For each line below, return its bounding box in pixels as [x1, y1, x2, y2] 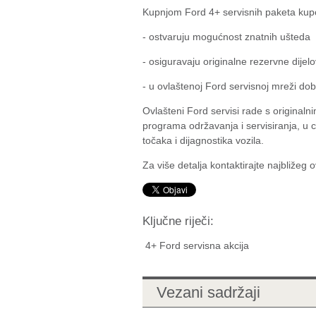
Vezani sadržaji [157, 284, 260, 301]
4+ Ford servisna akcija [145, 240, 249, 251]
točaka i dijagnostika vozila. [142, 135, 264, 146]
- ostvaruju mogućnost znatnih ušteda [142, 31, 310, 42]
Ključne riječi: [142, 214, 214, 228]
